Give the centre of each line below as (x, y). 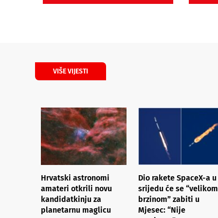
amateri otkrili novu (76, 188)
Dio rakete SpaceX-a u (177, 178)
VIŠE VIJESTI (71, 72)
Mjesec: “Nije (162, 210)
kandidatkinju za (71, 199)
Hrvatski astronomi (75, 178)
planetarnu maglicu (76, 210)
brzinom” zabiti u (169, 199)
